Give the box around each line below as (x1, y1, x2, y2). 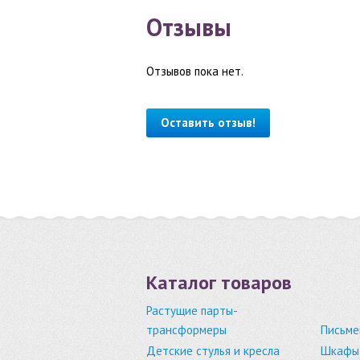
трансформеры (146, 321, 227, 337)
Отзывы (146, 10, 231, 43)
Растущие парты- (146, 302, 238, 318)
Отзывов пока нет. (146, 63, 243, 79)
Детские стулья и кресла (146, 342, 280, 358)
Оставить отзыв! (161, 114, 256, 130)
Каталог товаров (146, 269, 292, 295)
